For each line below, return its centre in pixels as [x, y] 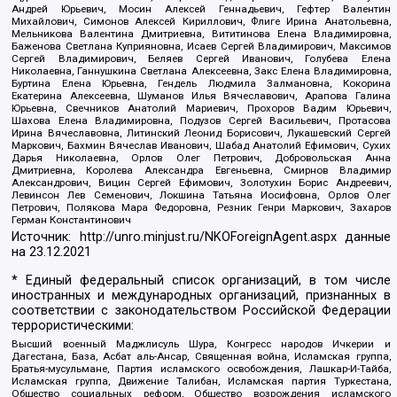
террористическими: [73, 325]
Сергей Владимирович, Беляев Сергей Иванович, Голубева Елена [201, 59]
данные [363, 237]
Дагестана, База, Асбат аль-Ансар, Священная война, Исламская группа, [201, 357]
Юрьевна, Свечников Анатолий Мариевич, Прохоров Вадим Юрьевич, [201, 109]
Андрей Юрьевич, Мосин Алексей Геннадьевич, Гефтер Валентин [201, 9]
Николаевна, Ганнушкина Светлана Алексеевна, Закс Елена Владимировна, [201, 71]
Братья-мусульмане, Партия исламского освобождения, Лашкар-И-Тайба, [201, 369]
